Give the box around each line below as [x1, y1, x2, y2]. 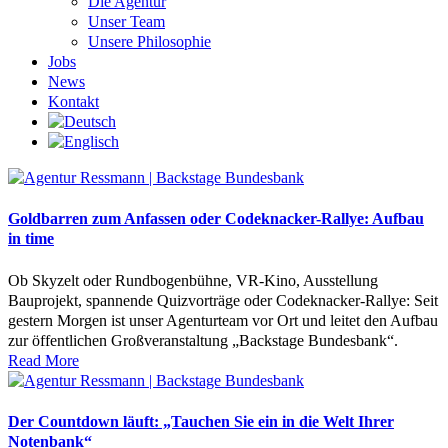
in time [8, 230, 54, 248]
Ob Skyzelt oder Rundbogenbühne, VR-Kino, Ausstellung [8, 271, 378, 289]
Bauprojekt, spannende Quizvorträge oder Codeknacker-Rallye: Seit [8, 291, 438, 309]
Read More [8, 351, 79, 369]
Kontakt [48, 93, 99, 110]
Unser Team [88, 13, 165, 30]
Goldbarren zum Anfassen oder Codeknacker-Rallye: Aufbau [8, 210, 424, 228]
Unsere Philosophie [88, 33, 211, 50]
